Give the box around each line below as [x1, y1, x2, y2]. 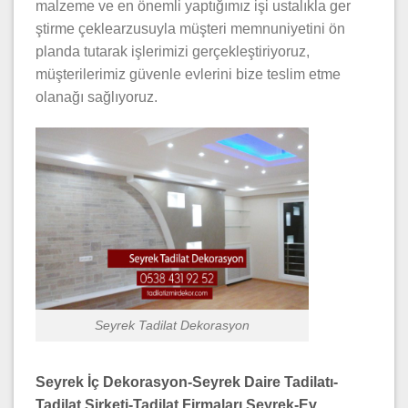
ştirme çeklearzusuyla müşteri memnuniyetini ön [36, 21, 345, 37]
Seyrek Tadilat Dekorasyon [95, 317, 250, 332]
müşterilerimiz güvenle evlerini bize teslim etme [36, 66, 341, 83]
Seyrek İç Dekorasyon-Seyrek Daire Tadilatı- [36, 373, 338, 390]
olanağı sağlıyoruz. [36, 89, 158, 106]
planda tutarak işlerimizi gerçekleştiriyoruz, [36, 44, 310, 60]
